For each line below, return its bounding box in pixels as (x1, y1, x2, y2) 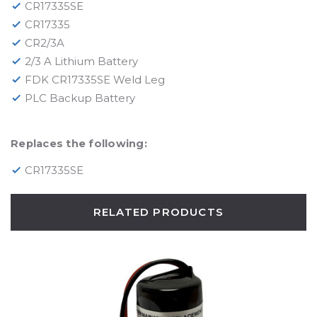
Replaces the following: (11, 137, 147, 150)
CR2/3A (25, 35, 64, 50)
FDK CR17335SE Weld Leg (25, 72, 165, 86)
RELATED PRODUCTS (93, 204, 224, 219)
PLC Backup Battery (25, 91, 135, 105)
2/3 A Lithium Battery (25, 54, 138, 68)
